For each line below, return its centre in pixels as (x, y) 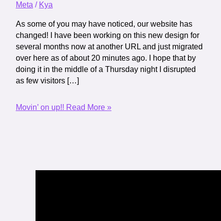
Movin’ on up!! (40, 107)
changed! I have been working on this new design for (107, 35)
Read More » (88, 107)
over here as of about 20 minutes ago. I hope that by (106, 58)
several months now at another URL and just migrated (109, 46)
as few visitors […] (47, 80)
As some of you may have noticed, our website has (104, 24)
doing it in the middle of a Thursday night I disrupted (106, 69)
